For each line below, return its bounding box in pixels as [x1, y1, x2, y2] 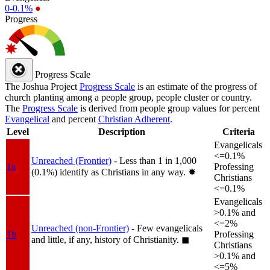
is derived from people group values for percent [78, 102, 260, 113]
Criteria [222, 126, 255, 137]
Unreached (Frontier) [31, 155, 111, 166]
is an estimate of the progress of [135, 81, 257, 92]
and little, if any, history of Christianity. [31, 234, 181, 245]
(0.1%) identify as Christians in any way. [31, 166, 188, 177]
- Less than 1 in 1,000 [114, 155, 196, 166]
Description [98, 126, 145, 137]
